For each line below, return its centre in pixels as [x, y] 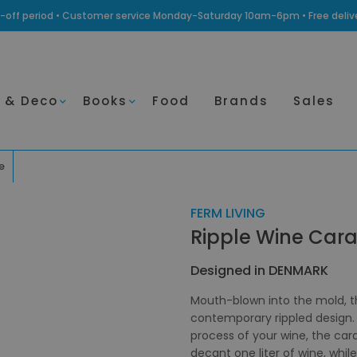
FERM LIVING [228, 213]
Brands [241, 101]
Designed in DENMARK [260, 270]
